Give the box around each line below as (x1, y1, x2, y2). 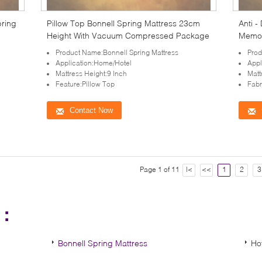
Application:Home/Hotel (56, 58, 132, 67)
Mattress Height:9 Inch (56, 69, 127, 78)
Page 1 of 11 (140, 165, 180, 174)
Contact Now (70, 106, 113, 115)
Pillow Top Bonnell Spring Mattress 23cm (47, 18, 200, 28)
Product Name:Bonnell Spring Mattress (56, 48, 178, 57)
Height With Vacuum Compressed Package (47, 30, 209, 40)
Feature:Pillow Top (56, 80, 115, 88)
